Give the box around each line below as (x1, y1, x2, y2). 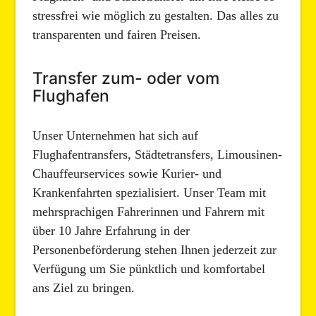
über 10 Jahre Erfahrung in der (32, 224, 190, 238)
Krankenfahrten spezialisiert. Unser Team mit (32, 186, 267, 200)
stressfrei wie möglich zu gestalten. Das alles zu (32, 8, 279, 23)
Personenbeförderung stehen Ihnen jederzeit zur (32, 243, 277, 257)
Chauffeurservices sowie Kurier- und (32, 166, 222, 181)
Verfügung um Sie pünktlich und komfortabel (32, 262, 266, 276)
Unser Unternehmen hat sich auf (32, 128, 199, 143)
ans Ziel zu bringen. (32, 281, 135, 296)
